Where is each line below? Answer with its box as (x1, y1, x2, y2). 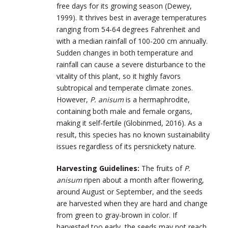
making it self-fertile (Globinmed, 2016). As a (56, 118, 202, 128)
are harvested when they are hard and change (56, 198, 208, 208)
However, (56, 94, 90, 104)
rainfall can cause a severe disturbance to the (56, 59, 206, 69)
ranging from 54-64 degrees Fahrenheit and (56, 24, 200, 34)
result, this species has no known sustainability (56, 129, 210, 139)
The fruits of (141, 163, 184, 173)
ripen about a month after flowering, (84, 175, 204, 185)
